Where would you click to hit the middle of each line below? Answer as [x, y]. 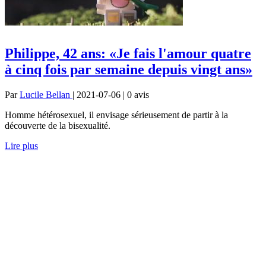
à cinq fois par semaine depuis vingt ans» [129, 69]
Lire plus [21, 145]
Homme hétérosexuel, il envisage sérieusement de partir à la [116, 115]
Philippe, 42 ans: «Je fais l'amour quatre [128, 53]
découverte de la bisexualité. [58, 125]
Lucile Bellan [46, 94]
